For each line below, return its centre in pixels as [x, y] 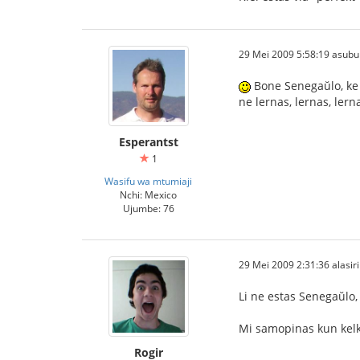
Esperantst [148, 142]
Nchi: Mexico [148, 194]
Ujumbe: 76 [148, 208]
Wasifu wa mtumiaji [148, 181]
